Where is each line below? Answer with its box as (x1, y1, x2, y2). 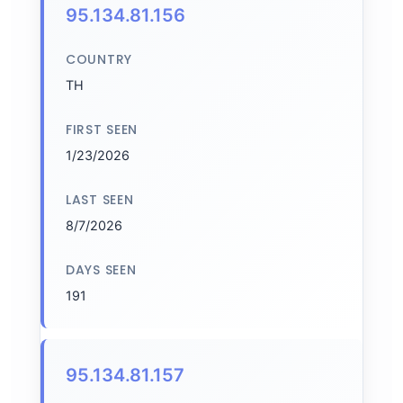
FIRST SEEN (66, 121, 138, 139)
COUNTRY (66, 50, 132, 68)
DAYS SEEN (66, 261, 137, 279)
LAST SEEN (66, 191, 134, 209)
